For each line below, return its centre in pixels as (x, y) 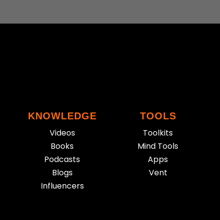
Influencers (62, 186)
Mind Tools (158, 146)
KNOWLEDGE (62, 116)
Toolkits (158, 133)
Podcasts (62, 160)
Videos (62, 133)
